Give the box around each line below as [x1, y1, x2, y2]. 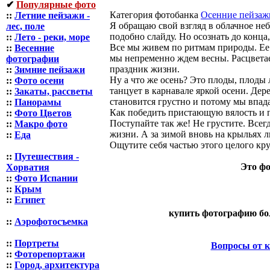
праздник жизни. [110, 64, 180, 74]
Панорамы [14, 97, 61, 107]
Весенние [14, 43, 54, 53]
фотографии [6, 54, 59, 64]
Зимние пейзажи [14, 64, 85, 75]
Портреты [14, 238, 59, 248]
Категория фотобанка [110, 10, 201, 20]
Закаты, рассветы [14, 86, 93, 96]
